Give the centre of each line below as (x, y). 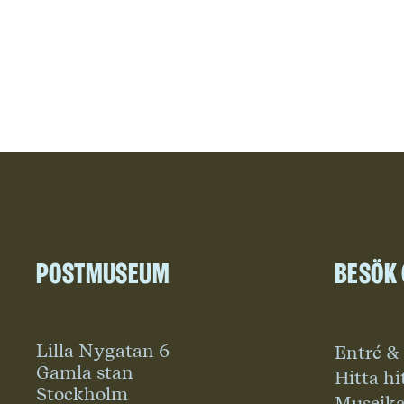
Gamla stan (85, 372)
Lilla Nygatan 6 (103, 351)
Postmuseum (103, 273)
